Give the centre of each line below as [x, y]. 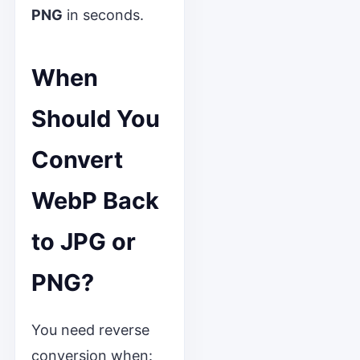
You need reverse [90, 330]
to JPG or [83, 241]
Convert [77, 160]
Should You [95, 119]
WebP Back [95, 200]
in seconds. [103, 15]
